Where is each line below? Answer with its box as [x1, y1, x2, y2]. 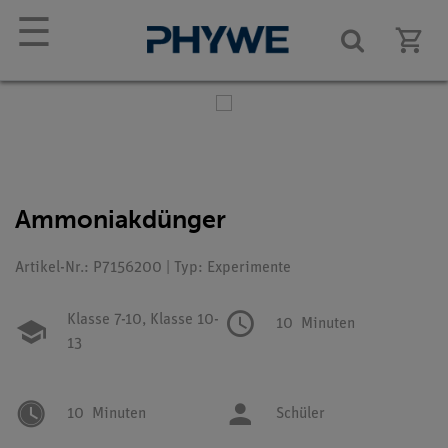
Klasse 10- [146, 312, 219, 328]
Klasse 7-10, [67, 312, 146, 328]
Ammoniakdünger [15, 204, 226, 235]
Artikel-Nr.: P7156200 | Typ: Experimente [15, 260, 291, 276]
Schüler [276, 406, 325, 422]
